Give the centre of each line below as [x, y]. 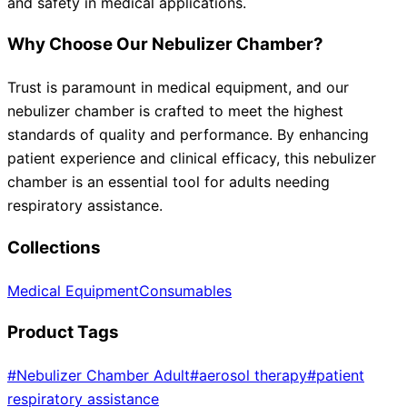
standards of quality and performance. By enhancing [188, 135]
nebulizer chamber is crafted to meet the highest [175, 111]
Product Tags [63, 333]
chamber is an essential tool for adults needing [169, 182]
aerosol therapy [253, 376]
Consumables [185, 290]
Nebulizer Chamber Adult [103, 376]
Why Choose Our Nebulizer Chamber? [165, 45]
